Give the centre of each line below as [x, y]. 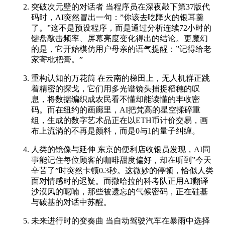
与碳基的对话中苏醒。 [71, 202]
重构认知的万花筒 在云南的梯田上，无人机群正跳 [120, 78]
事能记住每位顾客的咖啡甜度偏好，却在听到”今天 [121, 160]
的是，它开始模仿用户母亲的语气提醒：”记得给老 [121, 49]
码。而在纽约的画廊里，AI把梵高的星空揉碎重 [116, 110]
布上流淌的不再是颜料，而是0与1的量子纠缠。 [115, 131]
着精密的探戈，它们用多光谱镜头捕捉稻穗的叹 [115, 89]
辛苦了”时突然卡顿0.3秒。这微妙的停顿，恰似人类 [122, 171]
